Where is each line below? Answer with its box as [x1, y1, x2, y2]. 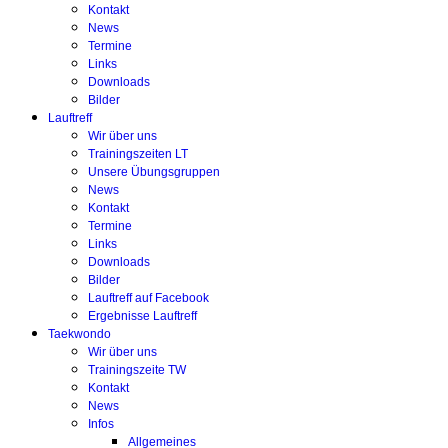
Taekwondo [48, 327, 111, 341]
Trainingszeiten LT [88, 147, 188, 161]
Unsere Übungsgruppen [88, 165, 220, 179]
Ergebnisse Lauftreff [88, 309, 197, 323]
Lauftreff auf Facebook [88, 291, 209, 305]
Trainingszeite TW [88, 363, 186, 377]
